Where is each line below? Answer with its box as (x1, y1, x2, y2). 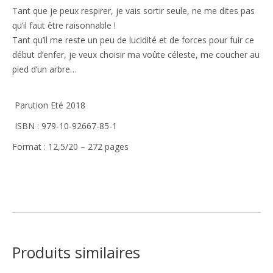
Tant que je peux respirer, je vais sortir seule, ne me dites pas (12, 4, 255, 16)
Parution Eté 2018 (12, 99, 85, 111)
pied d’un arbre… (12, 63, 77, 75)
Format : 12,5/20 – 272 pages (12, 140, 129, 152)
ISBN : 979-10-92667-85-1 (12, 119, 117, 132)
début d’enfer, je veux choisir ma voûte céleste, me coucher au (12, 48, 260, 60)
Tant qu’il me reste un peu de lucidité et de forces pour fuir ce (12, 34, 254, 46)
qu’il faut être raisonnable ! (12, 19, 116, 31)
